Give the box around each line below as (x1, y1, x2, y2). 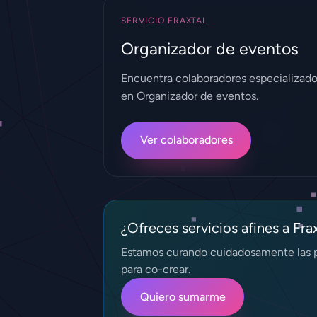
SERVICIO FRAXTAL (121, 15, 208, 25)
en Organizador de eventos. (121, 88, 258, 103)
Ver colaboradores (139, 133, 233, 147)
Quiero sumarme (139, 289, 226, 304)
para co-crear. (121, 262, 190, 276)
